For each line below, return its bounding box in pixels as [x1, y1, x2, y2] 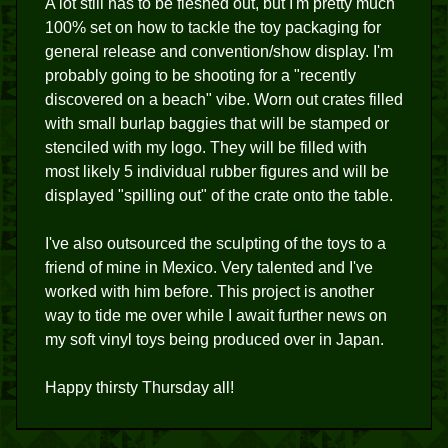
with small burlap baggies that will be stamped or [45, 114, 389, 132]
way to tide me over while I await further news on [45, 306, 387, 324]
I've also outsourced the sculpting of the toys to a [45, 234, 386, 252]
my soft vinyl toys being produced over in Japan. [45, 330, 384, 348]
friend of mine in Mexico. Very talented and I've [45, 258, 373, 276]
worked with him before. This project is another [45, 282, 374, 300]
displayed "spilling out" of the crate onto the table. [45, 186, 393, 204]
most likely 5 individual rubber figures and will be [45, 162, 389, 180]
